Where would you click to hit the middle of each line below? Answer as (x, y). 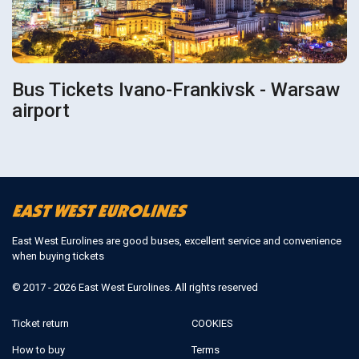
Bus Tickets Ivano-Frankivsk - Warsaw (136, 90)
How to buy (38, 349)
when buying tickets (58, 256)
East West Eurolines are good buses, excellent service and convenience (177, 240)
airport (41, 111)
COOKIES (212, 323)
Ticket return (40, 323)
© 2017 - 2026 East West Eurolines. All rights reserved (135, 287)
